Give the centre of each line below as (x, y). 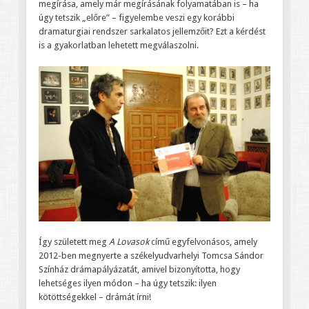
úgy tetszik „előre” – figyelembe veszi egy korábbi (136, 18)
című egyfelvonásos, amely (203, 241)
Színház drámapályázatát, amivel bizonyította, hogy (139, 269)
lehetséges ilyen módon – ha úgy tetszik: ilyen (127, 283)
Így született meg (73, 241)
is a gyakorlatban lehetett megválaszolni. (118, 46)
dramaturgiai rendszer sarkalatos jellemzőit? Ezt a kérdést (152, 32)
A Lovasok (129, 241)
